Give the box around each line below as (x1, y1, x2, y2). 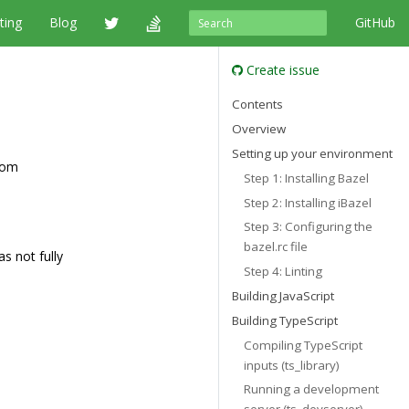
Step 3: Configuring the (244, 218, 373, 236)
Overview (232, 121, 286, 138)
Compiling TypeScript (244, 336, 363, 353)
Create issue (243, 61, 320, 79)
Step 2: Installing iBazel (244, 194, 372, 211)
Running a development (244, 381, 380, 398)
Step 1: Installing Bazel (244, 169, 370, 186)
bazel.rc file (244, 238, 309, 256)
